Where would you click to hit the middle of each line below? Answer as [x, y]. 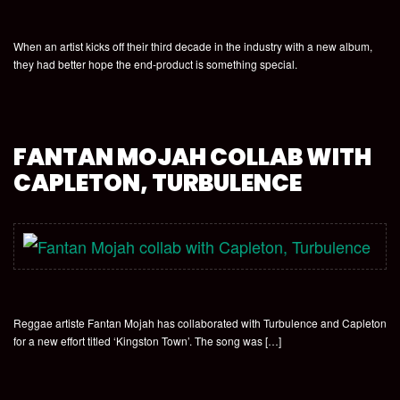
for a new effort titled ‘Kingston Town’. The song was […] [147, 341]
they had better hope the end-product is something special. [155, 64]
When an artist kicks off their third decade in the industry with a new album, [193, 46]
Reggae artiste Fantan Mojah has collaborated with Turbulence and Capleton [200, 323]
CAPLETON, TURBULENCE [158, 183]
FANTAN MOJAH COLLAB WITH [192, 157]
